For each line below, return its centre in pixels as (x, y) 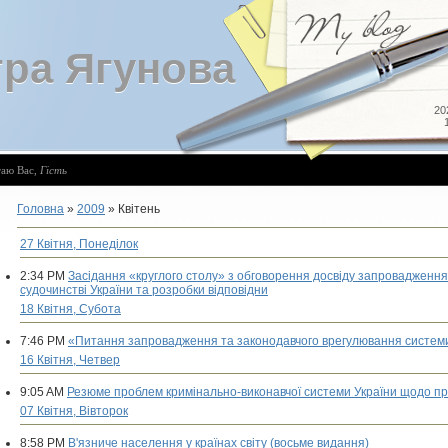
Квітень (139, 209)
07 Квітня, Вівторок (74, 411)
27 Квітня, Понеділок (79, 244)
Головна (40, 209)
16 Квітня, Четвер (70, 360)
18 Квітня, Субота (70, 309)
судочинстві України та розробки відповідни (144, 290)
